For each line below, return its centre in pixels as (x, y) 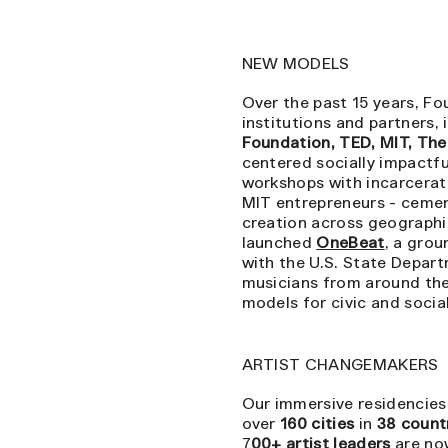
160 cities (317, 422)
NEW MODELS (295, 62)
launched (279, 241)
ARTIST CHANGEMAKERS (340, 363)
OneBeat (350, 241)
